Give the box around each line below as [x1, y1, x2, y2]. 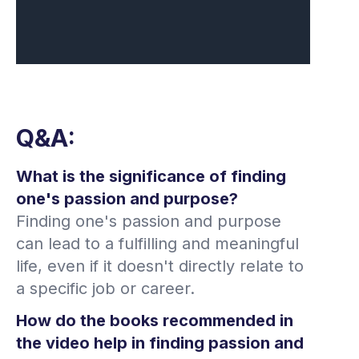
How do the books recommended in [16, 310, 293, 330]
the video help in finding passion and [16, 333, 304, 353]
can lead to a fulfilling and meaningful [16, 233, 299, 253]
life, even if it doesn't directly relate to [16, 256, 304, 276]
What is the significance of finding [16, 166, 286, 186]
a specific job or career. [16, 278, 195, 298]
